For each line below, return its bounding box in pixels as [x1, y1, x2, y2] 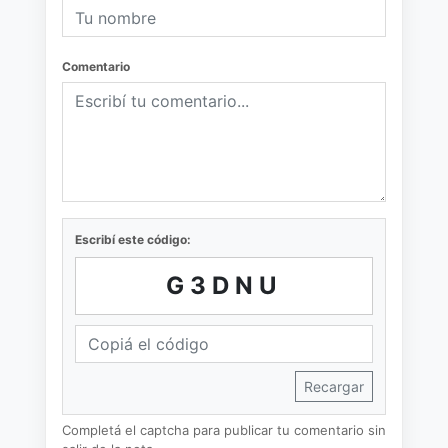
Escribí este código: [75, 232, 191, 248]
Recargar [304, 378, 364, 396]
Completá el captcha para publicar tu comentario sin [62, 422, 386, 439]
